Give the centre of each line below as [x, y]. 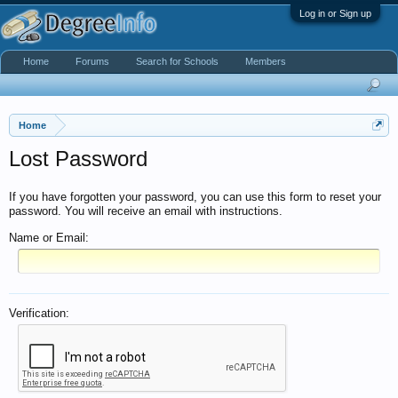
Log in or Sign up [335, 13]
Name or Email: [49, 238]
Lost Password [78, 159]
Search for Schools [177, 61]
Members [266, 61]
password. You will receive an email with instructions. [146, 211]
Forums [92, 61]
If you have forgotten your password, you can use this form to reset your [195, 197]
